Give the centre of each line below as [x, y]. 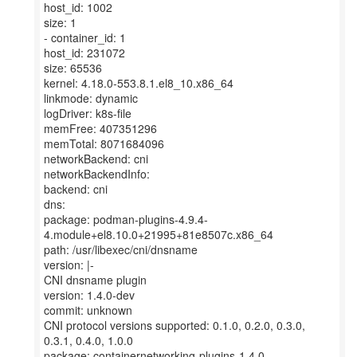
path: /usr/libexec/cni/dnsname [121, 249]
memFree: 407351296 [100, 128]
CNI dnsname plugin [95, 280]
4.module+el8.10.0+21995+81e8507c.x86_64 [159, 234]
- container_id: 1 [85, 37]
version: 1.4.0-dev [89, 295]
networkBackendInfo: [97, 174]
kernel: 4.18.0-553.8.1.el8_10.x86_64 [139, 83]
